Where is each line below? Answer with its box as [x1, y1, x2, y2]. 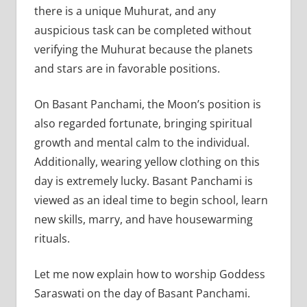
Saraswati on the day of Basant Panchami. [34, 285, 253, 301]
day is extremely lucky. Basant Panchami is [34, 173, 253, 188]
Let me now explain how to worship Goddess [34, 266, 265, 282]
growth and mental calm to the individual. [34, 134, 249, 150]
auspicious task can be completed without [34, 22, 251, 38]
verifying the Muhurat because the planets [34, 41, 253, 57]
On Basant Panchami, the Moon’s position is [34, 96, 261, 112]
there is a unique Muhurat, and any [34, 3, 216, 19]
